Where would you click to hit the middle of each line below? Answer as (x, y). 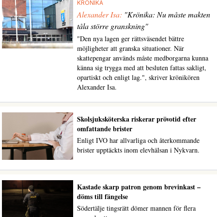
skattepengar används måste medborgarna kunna (142, 58)
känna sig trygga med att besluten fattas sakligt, (141, 67)
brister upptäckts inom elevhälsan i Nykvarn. (138, 150)
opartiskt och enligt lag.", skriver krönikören (138, 77)
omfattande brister (104, 128)
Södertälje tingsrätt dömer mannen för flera (136, 208)
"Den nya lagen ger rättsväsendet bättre (130, 38)
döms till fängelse (102, 197)
